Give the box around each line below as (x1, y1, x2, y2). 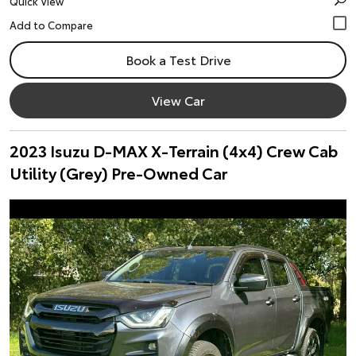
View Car (151, 91, 205, 109)
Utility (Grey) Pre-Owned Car (10, 161, 227, 184)
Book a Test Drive (125, 50, 231, 68)
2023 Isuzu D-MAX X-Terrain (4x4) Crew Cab (10, 139, 338, 161)
